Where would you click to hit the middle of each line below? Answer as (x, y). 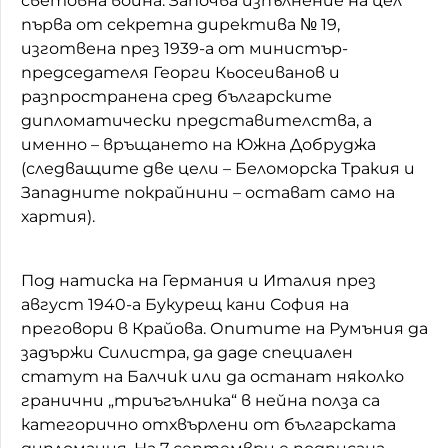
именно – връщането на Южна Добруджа (198, 144)
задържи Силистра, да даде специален (187, 352)
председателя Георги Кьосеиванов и (180, 72)
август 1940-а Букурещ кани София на (185, 304)
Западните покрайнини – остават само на (208, 192)
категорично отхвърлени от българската (208, 424)
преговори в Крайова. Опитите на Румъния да (224, 328)
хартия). (58, 216)
